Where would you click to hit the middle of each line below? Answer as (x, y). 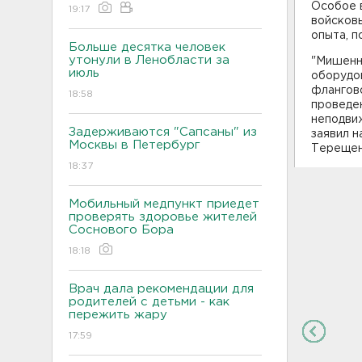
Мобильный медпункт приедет (164, 204)
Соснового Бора (121, 229)
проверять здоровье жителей (163, 217)
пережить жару (118, 314)
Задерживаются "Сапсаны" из (163, 132)
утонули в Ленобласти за (149, 60)
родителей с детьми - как (149, 301)
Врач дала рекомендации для (161, 288)
